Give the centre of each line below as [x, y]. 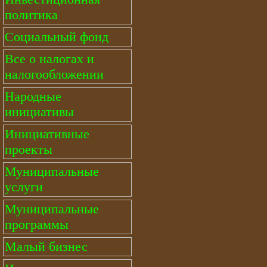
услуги [24, 187]
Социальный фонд [57, 37]
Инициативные [47, 134]
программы [37, 224]
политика [31, 15]
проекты [29, 149]
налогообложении [54, 74]
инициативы [39, 112]
